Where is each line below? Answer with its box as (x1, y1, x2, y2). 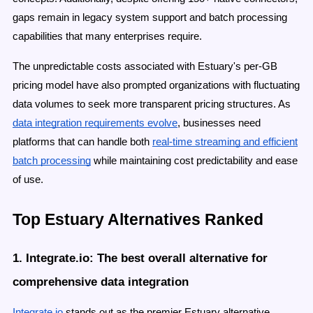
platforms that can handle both (13, 136, 150, 147)
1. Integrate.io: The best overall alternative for (13, 250, 268, 265)
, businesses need (177, 117, 261, 129)
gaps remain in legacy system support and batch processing (13, 12, 287, 23)
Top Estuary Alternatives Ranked (13, 210, 263, 228)
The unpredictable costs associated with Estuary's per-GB (13, 61, 277, 72)
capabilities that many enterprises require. (13, 31, 202, 42)
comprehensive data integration (13, 274, 189, 289)
